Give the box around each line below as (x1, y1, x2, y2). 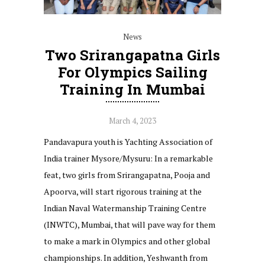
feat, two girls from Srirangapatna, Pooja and (44, 169, 210, 180)
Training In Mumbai (60, 79, 205, 99)
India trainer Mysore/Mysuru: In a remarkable (44, 152, 213, 164)
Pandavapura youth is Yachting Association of (44, 135, 212, 147)
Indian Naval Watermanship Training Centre (44, 202, 206, 214)
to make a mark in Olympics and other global (44, 235, 211, 247)
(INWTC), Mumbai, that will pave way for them (44, 218, 215, 230)
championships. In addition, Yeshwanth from (44, 251, 208, 263)
